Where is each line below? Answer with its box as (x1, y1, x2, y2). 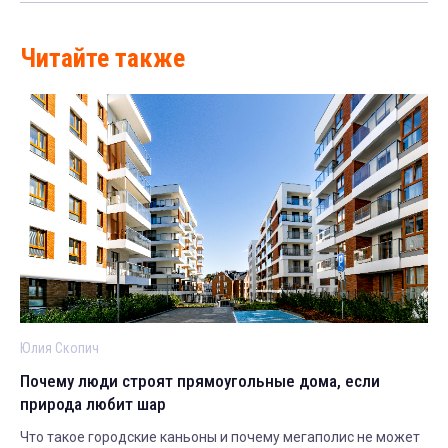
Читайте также (20, 42, 185, 73)
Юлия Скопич (20, 340, 99, 357)
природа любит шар (20, 394, 166, 415)
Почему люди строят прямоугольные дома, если (20, 371, 380, 392)
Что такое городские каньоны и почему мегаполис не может (20, 429, 420, 446)
